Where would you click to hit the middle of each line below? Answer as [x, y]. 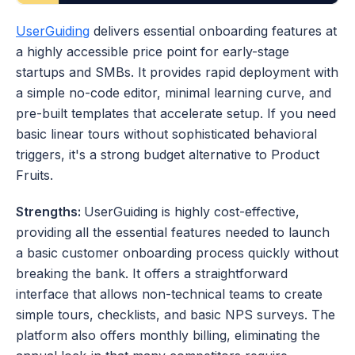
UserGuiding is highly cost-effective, [192, 212]
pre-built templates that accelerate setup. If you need [176, 114]
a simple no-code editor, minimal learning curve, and [174, 93]
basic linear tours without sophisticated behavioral [166, 134]
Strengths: [50, 212]
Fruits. [34, 176]
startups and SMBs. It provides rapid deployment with [177, 73]
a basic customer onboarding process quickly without [177, 253]
